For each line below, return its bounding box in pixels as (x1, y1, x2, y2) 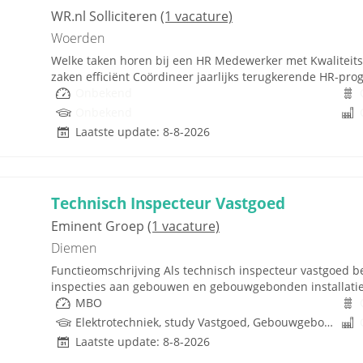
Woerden (51, 28, 105, 47)
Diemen (51, 238, 96, 257)
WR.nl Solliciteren (51, 6, 160, 25)
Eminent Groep (51, 216, 147, 235)
